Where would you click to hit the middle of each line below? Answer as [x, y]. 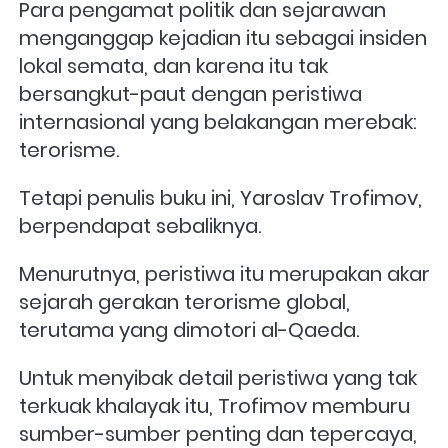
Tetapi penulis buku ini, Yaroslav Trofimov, [220, 197]
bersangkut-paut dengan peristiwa [190, 93]
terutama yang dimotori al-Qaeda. [189, 329]
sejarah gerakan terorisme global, [184, 301]
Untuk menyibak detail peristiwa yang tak [218, 377]
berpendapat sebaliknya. [142, 225]
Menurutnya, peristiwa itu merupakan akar [224, 273]
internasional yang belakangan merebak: [218, 121]
